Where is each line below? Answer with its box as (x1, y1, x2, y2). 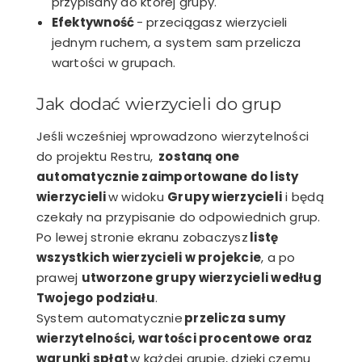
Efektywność (51, 14, 135, 32)
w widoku (106, 188, 168, 206)
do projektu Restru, (36, 148, 159, 166)
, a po (261, 249, 296, 267)
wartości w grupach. (51, 54, 176, 72)
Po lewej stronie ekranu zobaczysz (36, 229, 250, 246)
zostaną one (158, 148, 240, 166)
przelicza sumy (184, 309, 286, 327)
